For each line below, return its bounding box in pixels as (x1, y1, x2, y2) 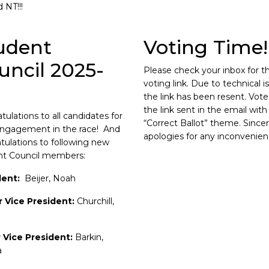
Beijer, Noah (24, 173, 76, 184)
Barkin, (74, 232, 103, 243)
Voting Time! (143, 35, 268, 59)
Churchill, (76, 196, 114, 207)
